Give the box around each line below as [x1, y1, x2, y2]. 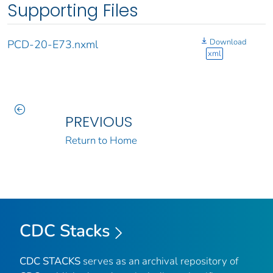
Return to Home [65, 133, 137, 148]
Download [210, 37, 246, 48]
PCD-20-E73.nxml [7, 37, 98, 52]
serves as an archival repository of [80, 254, 238, 269]
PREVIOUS [65, 112, 132, 132]
